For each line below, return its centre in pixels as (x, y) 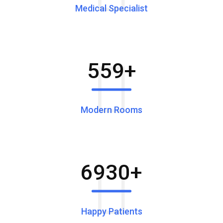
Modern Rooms (111, 110)
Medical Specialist (111, 8)
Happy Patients (111, 211)
